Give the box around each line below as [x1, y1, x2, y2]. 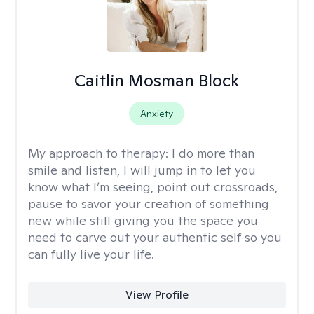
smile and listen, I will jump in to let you [28, 162, 256, 178]
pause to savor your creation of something [28, 196, 269, 212]
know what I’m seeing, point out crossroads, [28, 179, 278, 195]
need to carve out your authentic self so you [28, 229, 282, 245]
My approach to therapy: [28, 145, 172, 161]
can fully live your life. [28, 246, 154, 262]
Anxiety [140, 107, 174, 120]
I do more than [172, 145, 254, 161]
